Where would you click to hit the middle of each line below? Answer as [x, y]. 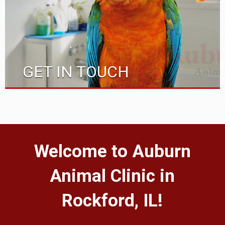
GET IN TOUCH [76, 72]
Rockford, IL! [113, 201]
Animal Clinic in [113, 176]
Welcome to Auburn [112, 152]
